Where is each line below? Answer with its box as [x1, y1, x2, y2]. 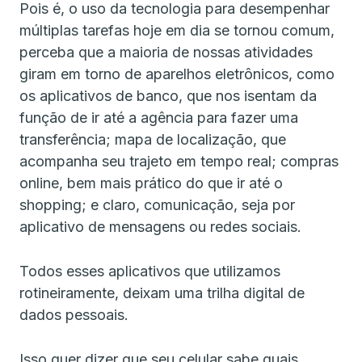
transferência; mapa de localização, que [19, 130, 286, 148]
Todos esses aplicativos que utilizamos [19, 262, 280, 280]
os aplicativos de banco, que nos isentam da [19, 86, 317, 104]
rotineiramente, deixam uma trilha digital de [19, 284, 305, 301]
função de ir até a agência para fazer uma [19, 108, 298, 126]
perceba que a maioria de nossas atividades [19, 43, 313, 61]
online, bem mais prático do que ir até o [19, 174, 283, 192]
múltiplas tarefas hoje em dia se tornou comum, [19, 21, 335, 39]
